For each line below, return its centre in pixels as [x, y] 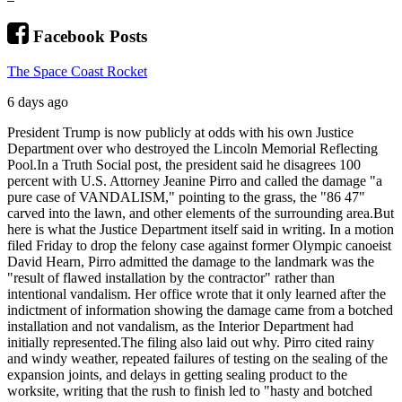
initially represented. [64, 342]
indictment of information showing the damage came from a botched [200, 310]
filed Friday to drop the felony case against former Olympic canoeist [199, 245]
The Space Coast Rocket [77, 71]
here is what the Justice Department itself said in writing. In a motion [201, 229]
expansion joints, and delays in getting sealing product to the [177, 374]
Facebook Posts [90, 37]
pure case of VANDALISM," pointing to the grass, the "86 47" [186, 197]
